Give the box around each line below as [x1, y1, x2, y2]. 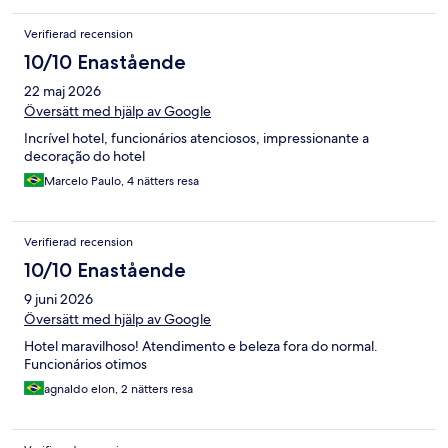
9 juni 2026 [24, 289, 93, 308]
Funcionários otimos [24, 354, 147, 373]
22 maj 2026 [24, 81, 101, 100]
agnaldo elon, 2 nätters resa [44, 380, 193, 397]
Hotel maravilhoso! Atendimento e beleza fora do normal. [24, 336, 378, 355]
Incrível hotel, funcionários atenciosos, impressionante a [24, 128, 369, 147]
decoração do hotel [24, 146, 145, 165]
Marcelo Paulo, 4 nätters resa [44, 172, 199, 189]
